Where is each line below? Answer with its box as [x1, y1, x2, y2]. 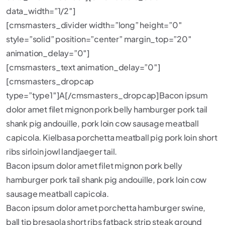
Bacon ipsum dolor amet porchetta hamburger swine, [6, 202, 206, 213]
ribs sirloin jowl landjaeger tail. [6, 146, 118, 157]
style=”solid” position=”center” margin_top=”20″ [6, 34, 192, 44]
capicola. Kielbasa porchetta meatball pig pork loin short [6, 132, 217, 143]
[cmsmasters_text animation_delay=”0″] [6, 62, 161, 72]
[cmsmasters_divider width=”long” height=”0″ [6, 20, 182, 30]
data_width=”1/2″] [6, 6, 76, 16]
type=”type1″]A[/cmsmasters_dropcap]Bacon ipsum [6, 90, 208, 100]
